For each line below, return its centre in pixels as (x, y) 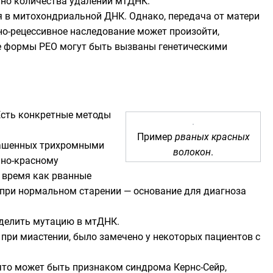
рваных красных (212, 137)
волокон (192, 152)
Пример (156, 137)
